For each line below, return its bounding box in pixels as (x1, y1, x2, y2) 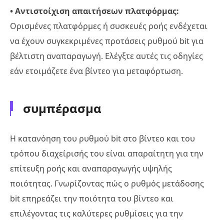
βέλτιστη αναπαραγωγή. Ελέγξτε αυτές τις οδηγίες (10, 50, 203, 61)
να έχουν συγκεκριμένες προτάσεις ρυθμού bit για (10, 35, 203, 46)
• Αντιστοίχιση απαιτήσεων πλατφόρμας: (10, 5, 179, 16)
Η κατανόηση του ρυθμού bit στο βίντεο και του (10, 132, 195, 144)
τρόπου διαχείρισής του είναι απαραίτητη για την (10, 147, 203, 159)
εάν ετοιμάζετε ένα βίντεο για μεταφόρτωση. (10, 65, 183, 76)
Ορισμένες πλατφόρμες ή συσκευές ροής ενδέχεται (10, 20, 207, 31)
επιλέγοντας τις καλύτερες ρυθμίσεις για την (10, 207, 183, 219)
